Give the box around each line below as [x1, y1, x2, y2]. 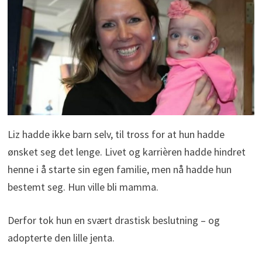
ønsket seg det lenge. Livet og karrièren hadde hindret [7, 144, 246, 158]
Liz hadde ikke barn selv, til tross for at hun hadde [7, 127, 225, 141]
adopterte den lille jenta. [7, 230, 115, 244]
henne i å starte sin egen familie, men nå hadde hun [7, 162, 232, 176]
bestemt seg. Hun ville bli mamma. [7, 180, 158, 194]
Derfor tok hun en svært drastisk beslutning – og [7, 213, 220, 227]
